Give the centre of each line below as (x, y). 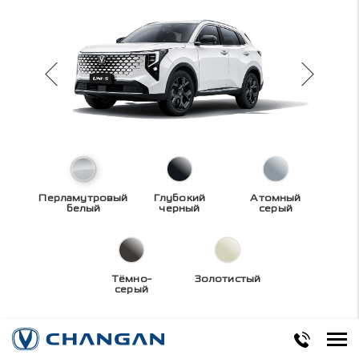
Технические (179, 339)
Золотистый (228, 279)
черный (179, 209)
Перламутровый (83, 198)
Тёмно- (131, 279)
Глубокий (179, 198)
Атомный (276, 198)
